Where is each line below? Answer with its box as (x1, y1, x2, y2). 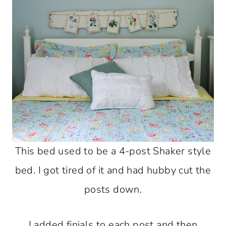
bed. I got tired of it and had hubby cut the (15, 163, 211, 177)
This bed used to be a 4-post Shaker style (15, 144, 211, 158)
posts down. (84, 182, 142, 196)
